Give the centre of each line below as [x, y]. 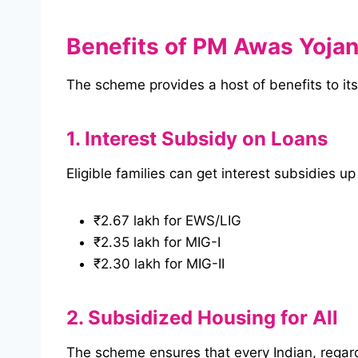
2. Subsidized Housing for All [202, 318]
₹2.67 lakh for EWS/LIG [167, 221]
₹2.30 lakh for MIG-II [159, 264]
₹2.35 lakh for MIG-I [157, 243]
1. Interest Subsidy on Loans [197, 139]
